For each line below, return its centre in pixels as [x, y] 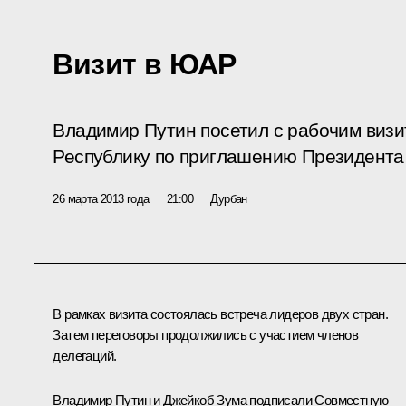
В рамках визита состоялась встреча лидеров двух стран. [220, 314]
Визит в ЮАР [145, 64]
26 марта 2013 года [101, 198]
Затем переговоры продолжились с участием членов [206, 334]
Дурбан [229, 198]
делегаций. [85, 355]
